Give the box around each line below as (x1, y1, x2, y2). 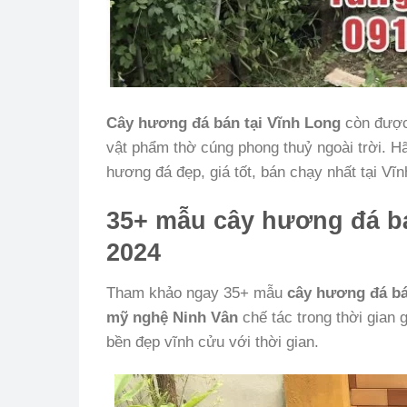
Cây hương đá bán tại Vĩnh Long (106, 114, 341, 132)
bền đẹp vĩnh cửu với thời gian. (106, 333, 319, 351)
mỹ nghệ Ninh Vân (106, 308, 238, 326)
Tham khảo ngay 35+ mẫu (106, 283, 287, 302)
